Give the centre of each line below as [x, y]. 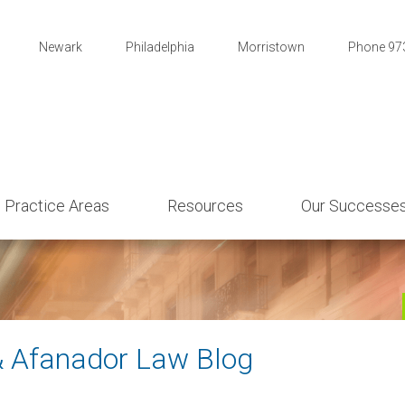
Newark [61, 47]
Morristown [271, 47]
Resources [205, 206]
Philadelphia [160, 47]
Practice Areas [57, 206]
